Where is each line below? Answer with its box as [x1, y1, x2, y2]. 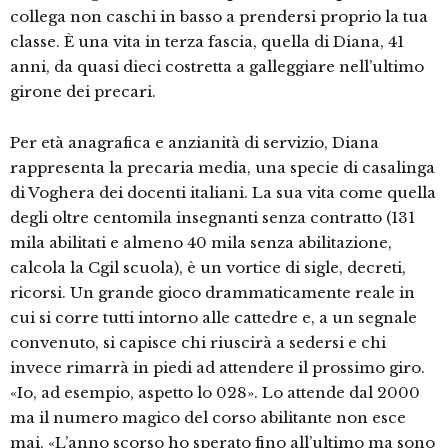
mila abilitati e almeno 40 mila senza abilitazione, [10, 233, 392, 253]
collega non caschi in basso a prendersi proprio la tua [10, 7, 428, 27]
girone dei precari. [10, 82, 156, 102]
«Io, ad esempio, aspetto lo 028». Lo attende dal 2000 [10, 383, 420, 403]
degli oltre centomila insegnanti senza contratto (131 [10, 208, 415, 228]
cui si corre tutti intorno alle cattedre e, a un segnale [10, 308, 417, 328]
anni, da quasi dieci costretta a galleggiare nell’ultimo [10, 57, 424, 77]
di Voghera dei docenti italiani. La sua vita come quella [10, 183, 436, 203]
